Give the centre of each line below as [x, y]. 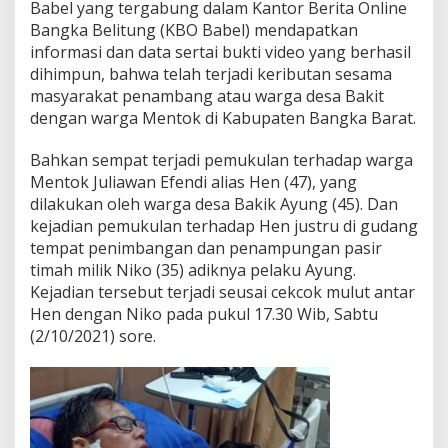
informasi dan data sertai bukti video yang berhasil [220, 51]
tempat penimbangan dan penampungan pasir [206, 247]
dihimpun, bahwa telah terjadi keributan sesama [211, 73]
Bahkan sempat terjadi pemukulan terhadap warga [221, 159]
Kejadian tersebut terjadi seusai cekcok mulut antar [222, 291]
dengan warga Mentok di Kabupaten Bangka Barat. [223, 117]
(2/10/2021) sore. [93, 335]
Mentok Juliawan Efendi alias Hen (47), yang [193, 181]
